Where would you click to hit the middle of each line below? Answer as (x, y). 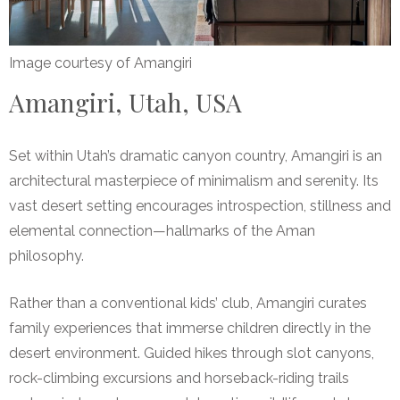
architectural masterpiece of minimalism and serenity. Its (194, 180)
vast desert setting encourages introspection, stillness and (200, 205)
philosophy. (46, 255)
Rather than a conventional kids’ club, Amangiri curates (188, 303)
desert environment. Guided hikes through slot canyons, (192, 353)
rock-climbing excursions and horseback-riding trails (179, 378)
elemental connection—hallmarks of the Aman (162, 230)
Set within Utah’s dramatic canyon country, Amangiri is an (196, 155)
